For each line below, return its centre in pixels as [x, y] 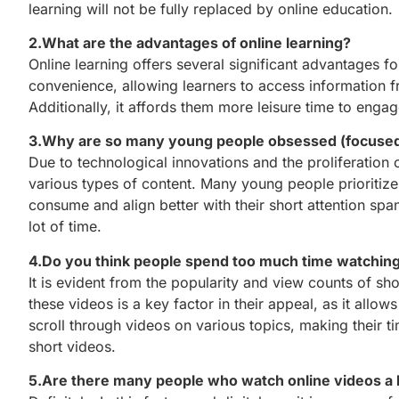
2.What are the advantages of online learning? [190, 42]
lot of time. [65, 227]
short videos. [72, 346]
